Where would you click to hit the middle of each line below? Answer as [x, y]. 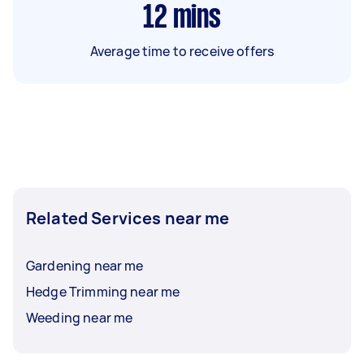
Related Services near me [128, 218]
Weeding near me [80, 317]
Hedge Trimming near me [103, 291]
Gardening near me [85, 265]
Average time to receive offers [182, 51]
